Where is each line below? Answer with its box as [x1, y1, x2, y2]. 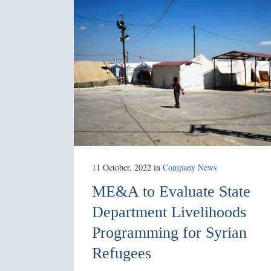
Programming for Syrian [92, 224, 247, 242]
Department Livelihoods [92, 203, 246, 221]
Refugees [92, 244, 151, 263]
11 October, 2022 [92, 162, 151, 174]
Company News [163, 162, 217, 174]
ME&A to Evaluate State [92, 183, 250, 201]
